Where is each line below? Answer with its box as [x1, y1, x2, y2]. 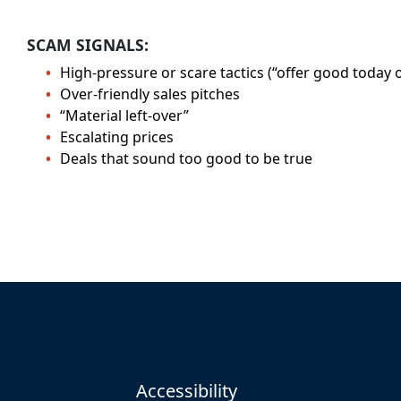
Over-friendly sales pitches [59, 84, 240, 104]
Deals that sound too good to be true [59, 149, 312, 168]
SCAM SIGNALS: [27, 34, 149, 55]
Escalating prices [59, 127, 174, 147]
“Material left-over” [59, 106, 189, 125]
